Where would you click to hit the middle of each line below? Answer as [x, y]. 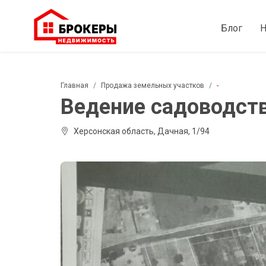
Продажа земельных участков [153, 85]
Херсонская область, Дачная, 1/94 [142, 131]
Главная [75, 85]
